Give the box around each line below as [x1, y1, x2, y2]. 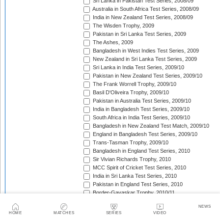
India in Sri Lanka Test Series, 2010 [91, 173, 177, 179]
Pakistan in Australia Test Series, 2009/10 [91, 98, 191, 104]
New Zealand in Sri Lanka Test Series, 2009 [91, 56, 197, 62]
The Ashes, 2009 [91, 39, 133, 46]
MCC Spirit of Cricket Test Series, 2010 [91, 165, 186, 171]
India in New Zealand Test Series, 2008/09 [91, 14, 193, 21]
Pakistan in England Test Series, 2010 [91, 181, 183, 188]
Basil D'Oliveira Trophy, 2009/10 [91, 89, 169, 96]
